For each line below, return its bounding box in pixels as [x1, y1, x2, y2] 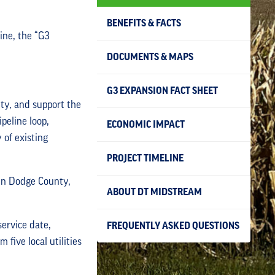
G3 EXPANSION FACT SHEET [107, 85, 218, 96]
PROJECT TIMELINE [107, 153, 184, 163]
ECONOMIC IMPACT [107, 119, 185, 130]
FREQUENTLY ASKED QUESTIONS [107, 220, 239, 231]
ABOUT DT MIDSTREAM [107, 187, 202, 197]
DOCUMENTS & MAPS [107, 52, 193, 62]
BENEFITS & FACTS [107, 18, 181, 28]
